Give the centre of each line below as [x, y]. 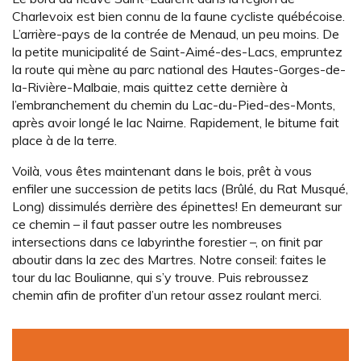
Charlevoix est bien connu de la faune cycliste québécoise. [178, 16]
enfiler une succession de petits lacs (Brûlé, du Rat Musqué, [180, 188]
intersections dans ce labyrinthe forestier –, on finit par [167, 241]
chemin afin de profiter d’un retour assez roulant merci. [167, 295]
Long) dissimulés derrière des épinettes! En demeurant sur [177, 206]
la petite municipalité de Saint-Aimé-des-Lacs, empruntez [177, 51]
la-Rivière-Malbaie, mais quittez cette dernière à [150, 87]
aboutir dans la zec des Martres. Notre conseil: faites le [169, 259]
